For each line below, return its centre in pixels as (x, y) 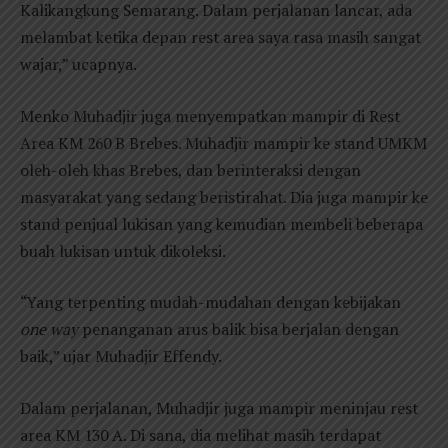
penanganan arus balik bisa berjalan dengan (238, 329)
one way (49, 329)
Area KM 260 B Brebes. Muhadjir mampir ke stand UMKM (223, 142)
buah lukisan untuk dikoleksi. (123, 250)
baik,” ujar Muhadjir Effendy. (121, 356)
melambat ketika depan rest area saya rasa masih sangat (220, 37)
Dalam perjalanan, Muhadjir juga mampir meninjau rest (219, 408)
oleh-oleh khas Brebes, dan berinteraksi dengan (190, 169)
